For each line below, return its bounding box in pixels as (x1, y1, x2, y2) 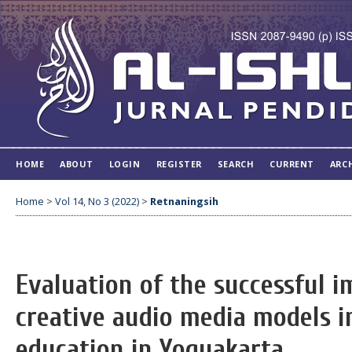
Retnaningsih (150, 194, 218, 208)
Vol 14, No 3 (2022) (55, 194, 139, 208)
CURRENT (269, 158, 314, 170)
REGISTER (156, 158, 202, 170)
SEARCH (217, 158, 255, 170)
